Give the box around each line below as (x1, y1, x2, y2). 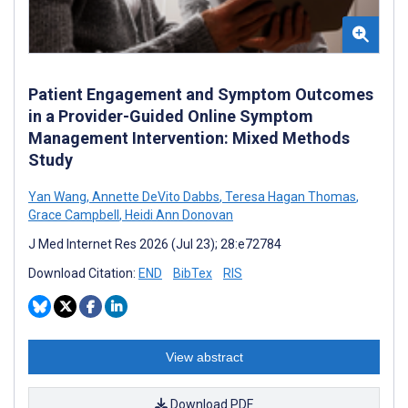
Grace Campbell (28, 207, 119, 222)
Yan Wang (28, 189, 87, 204)
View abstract (165, 349, 243, 364)
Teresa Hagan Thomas (222, 189, 356, 204)
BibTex (173, 265, 212, 280)
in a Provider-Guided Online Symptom (28, 106, 313, 126)
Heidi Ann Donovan (122, 207, 233, 222)
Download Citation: (28, 265, 138, 280)
